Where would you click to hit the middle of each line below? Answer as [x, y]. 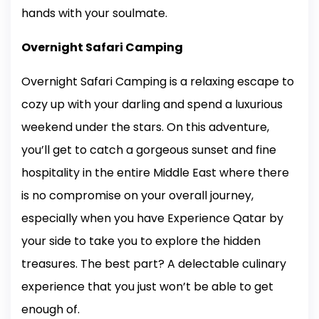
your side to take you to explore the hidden [141, 241]
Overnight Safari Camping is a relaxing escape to [158, 82]
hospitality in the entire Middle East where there [155, 173]
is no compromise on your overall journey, [137, 196]
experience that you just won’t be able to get [147, 287]
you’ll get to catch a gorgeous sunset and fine [149, 150]
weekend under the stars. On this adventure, [145, 127]
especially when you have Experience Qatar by [152, 219]
